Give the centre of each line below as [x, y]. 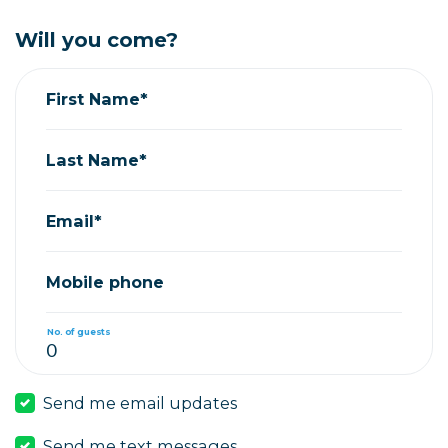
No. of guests [78, 332]
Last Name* [96, 160]
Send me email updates [140, 402]
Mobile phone [105, 282]
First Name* [97, 99]
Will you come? [96, 39]
